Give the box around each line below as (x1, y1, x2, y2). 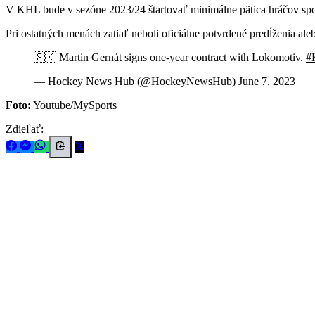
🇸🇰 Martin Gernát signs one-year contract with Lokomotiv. (34, 51, 306, 63)
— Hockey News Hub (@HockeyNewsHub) (34, 75, 238, 87)
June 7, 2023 (238, 75, 295, 87)
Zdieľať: (6, 122, 44, 135)
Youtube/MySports (31, 98, 117, 111)
